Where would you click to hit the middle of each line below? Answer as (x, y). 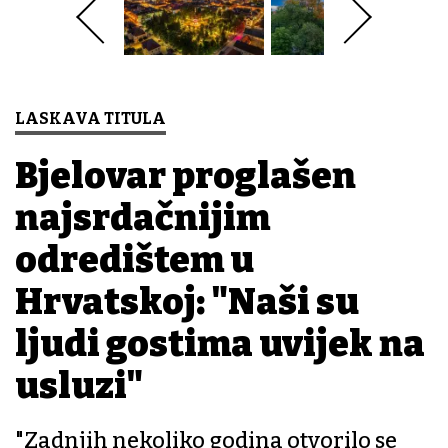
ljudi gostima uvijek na (220, 344)
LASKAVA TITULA (90, 119)
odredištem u (134, 260)
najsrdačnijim (142, 218)
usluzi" (79, 386)
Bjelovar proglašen (185, 176)
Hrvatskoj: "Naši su (187, 302)
